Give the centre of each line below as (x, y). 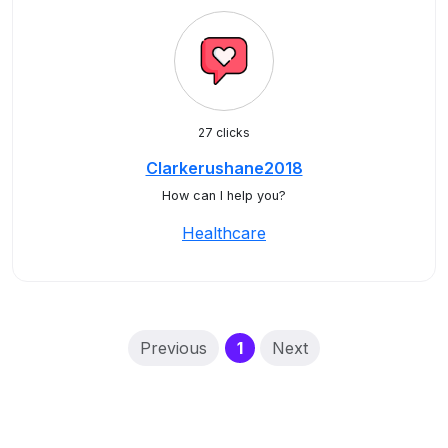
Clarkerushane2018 (224, 168)
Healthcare (224, 233)
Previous (174, 348)
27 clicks (224, 132)
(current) (278, 347)
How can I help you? (224, 195)
